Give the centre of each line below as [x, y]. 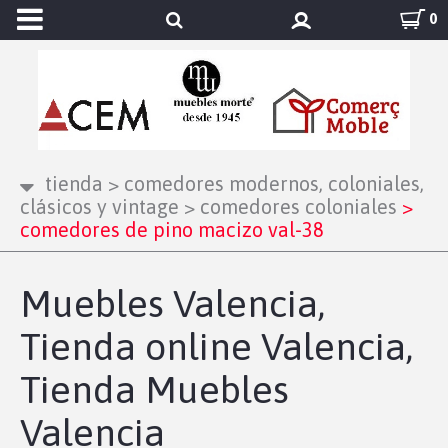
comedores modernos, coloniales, [271, 183]
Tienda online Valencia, [216, 346]
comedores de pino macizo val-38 [172, 229]
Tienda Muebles [154, 389]
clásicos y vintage [99, 206]
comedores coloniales [296, 206]
